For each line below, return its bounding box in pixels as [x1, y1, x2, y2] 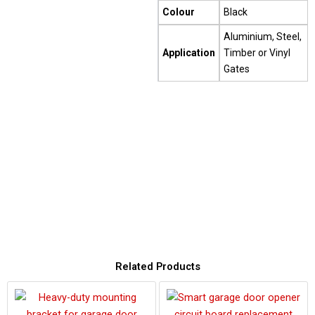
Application [162, 47, 215, 59]
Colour [162, 6, 195, 18]
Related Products [115, 259, 200, 273]
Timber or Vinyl [224, 47, 290, 59]
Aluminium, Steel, [224, 31, 302, 43]
